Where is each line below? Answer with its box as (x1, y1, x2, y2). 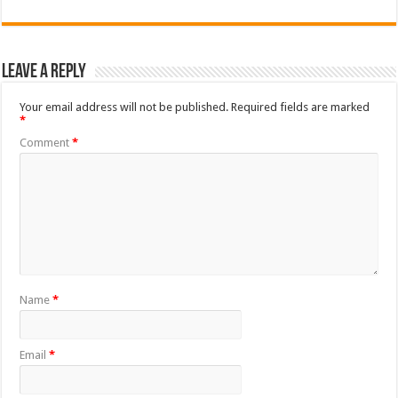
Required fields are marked (231, 99, 370, 114)
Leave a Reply (2, 61, 87, 83)
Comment (20, 135, 73, 149)
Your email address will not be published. (20, 99, 229, 114)
